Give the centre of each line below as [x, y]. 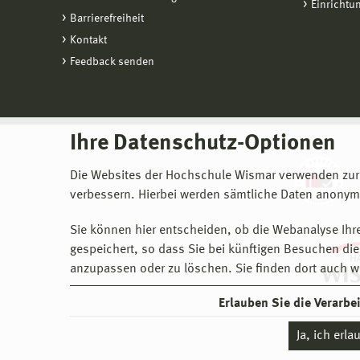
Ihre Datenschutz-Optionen [203, 144]
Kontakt [88, 41]
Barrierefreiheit [107, 19]
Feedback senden [112, 62]
